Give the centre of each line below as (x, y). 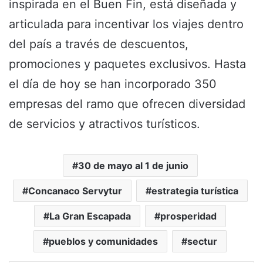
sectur (202, 241)
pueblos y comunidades (103, 241)
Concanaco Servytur (75, 190)
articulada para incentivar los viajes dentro (126, 24)
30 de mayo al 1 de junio (133, 165)
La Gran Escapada (90, 216)
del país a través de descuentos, (99, 44)
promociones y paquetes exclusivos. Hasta (127, 64)
